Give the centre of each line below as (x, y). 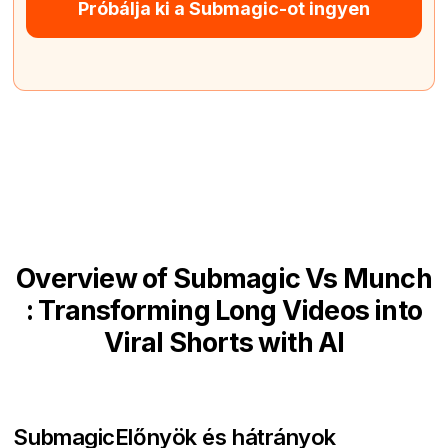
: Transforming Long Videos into (224, 310)
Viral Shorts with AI (224, 342)
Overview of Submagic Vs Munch (224, 278)
